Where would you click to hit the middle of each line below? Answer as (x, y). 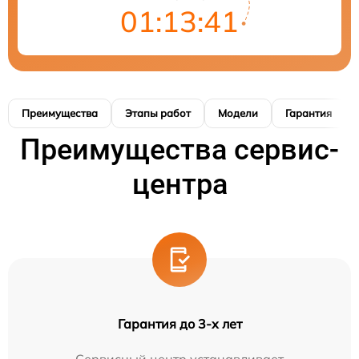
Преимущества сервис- (179, 150)
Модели (238, 113)
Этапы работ (158, 113)
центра (179, 185)
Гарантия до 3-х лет (179, 324)
